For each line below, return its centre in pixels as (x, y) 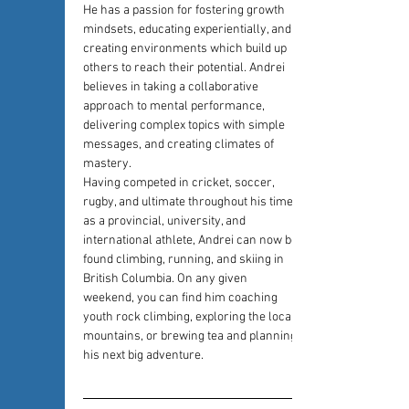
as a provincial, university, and (166, 221)
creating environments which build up (186, 49)
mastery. (107, 164)
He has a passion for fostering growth (185, 10)
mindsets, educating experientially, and (189, 30)
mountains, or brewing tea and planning (191, 336)
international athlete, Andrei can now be (192, 241)
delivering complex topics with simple (185, 126)
